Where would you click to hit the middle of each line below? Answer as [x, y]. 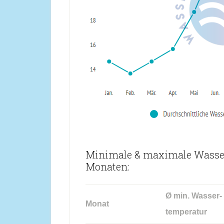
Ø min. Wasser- [194, 196]
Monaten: [107, 166]
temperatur [186, 212]
